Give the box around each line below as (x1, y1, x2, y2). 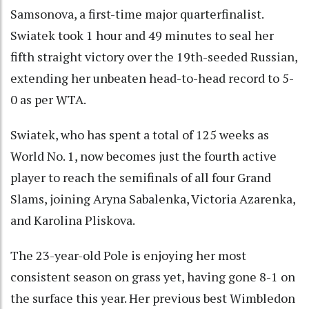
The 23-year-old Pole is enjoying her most (10, 246, 246, 263)
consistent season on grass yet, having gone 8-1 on (10, 268, 295, 285)
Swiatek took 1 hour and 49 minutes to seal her (10, 26, 274, 43)
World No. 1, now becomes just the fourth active (10, 147, 277, 164)
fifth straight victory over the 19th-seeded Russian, (10, 48, 297, 65)
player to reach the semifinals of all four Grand (10, 168, 271, 186)
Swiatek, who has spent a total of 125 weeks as (10, 126, 269, 143)
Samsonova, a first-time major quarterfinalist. (10, 5, 263, 22)
